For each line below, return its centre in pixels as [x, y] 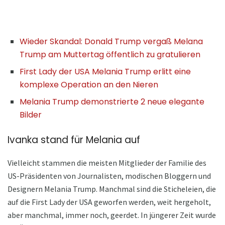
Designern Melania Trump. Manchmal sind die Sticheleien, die [112, 189]
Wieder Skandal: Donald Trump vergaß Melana [111, 41]
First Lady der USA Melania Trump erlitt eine [105, 71]
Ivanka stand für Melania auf [74, 140]
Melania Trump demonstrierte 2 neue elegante [112, 101]
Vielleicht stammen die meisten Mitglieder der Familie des [107, 162]
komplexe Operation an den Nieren [89, 84]
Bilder [31, 115]
